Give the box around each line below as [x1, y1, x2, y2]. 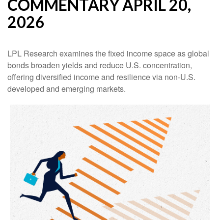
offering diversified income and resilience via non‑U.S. [7, 71, 195, 83]
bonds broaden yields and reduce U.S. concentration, [7, 59, 192, 71]
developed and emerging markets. [7, 83, 126, 95]
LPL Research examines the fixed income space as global [7, 48, 209, 59]
